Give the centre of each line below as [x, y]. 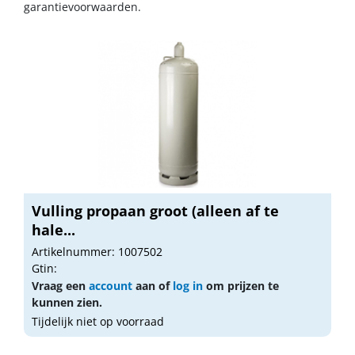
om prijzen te [241, 286]
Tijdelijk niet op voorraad [98, 321]
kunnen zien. [67, 302]
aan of [153, 286]
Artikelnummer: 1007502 [97, 252]
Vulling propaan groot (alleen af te [155, 211]
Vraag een [60, 286]
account [111, 286]
